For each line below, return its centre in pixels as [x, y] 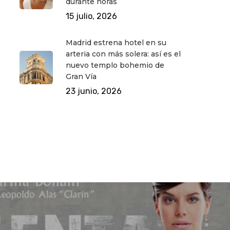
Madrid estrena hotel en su [116, 43]
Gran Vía [81, 76]
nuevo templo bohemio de [115, 65]
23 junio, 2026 [93, 91]
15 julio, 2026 [91, 16]
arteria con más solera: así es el [123, 54]
